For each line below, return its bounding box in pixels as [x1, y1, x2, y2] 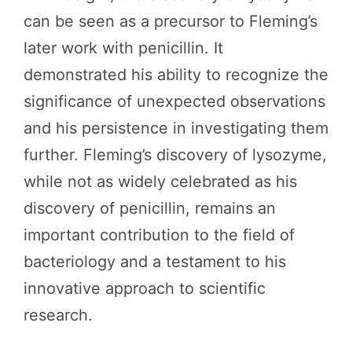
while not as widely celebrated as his [24, 172, 297, 191]
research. [24, 306, 93, 324]
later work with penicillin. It [24, 38, 223, 57]
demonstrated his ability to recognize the [24, 65, 328, 84]
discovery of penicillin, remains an [24, 199, 276, 218]
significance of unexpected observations [24, 92, 325, 111]
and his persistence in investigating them [24, 119, 328, 137]
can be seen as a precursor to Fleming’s [24, 12, 317, 31]
